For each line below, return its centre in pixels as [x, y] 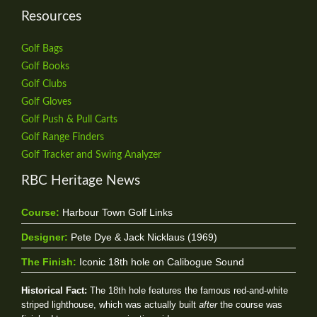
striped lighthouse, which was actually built [110, 305]
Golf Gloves [46, 102]
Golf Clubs [44, 84]
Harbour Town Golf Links [116, 213]
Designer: [45, 237]
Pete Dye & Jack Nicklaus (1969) [143, 237]
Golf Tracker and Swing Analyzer [91, 155]
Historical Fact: [54, 291]
